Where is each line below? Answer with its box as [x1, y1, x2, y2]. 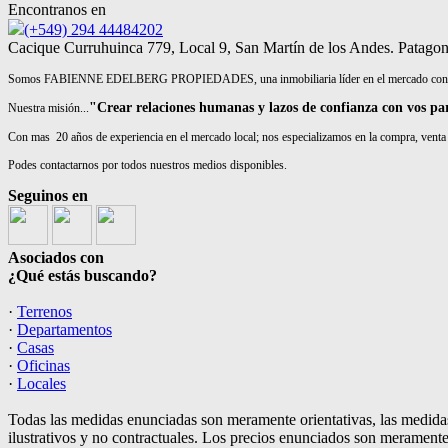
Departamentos [17, 321, 112, 338]
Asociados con [8, 249, 104, 266]
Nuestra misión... [8, 101, 89, 115]
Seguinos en [8, 187, 88, 204]
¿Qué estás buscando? [8, 267, 157, 284]
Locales [17, 375, 66, 392]
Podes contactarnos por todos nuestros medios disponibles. [8, 158, 287, 172]
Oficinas [17, 357, 70, 374]
